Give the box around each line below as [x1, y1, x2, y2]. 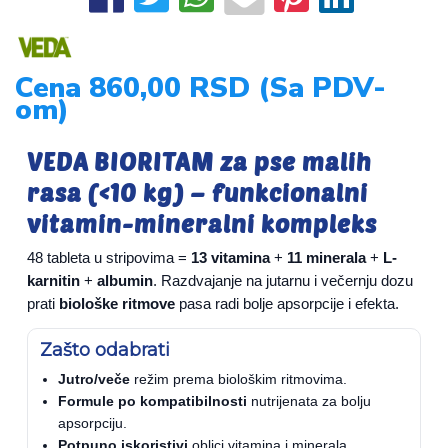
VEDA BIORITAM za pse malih [27, 147, 372, 176]
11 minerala [287, 250, 366, 266]
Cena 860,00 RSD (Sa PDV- [15, 69, 386, 107]
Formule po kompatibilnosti [58, 393, 247, 409]
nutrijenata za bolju [247, 393, 371, 409]
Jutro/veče [58, 371, 130, 387]
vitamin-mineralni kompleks [27, 209, 377, 238]
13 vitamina [191, 250, 270, 266]
